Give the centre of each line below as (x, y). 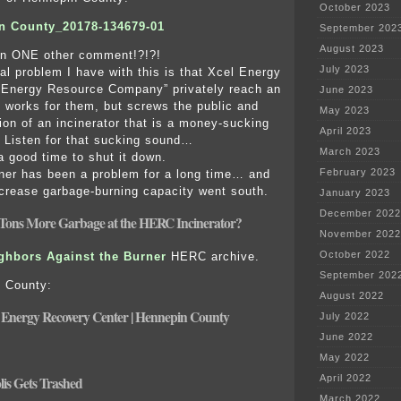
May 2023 (345, 111)
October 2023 (355, 8)
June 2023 (346, 90)
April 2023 (346, 131)
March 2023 (350, 152)
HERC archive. (213, 256)
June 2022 (346, 337)
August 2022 (352, 296)
